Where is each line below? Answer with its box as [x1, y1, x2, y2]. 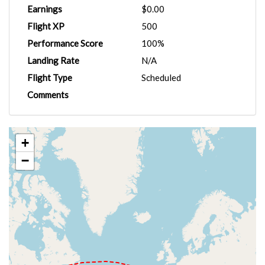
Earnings [27, 4, 62, 14]
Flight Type [27, 72, 72, 83]
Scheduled [141, 72, 181, 83]
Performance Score [27, 38, 103, 49]
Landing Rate [27, 55, 79, 66]
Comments [27, 89, 69, 100]
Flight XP [27, 21, 64, 31]
